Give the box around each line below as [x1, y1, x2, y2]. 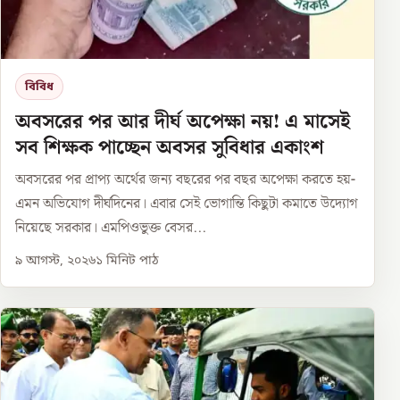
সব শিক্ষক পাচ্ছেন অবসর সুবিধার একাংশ [15, 132, 324, 164]
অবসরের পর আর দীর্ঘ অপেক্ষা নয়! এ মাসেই [15, 106, 350, 138]
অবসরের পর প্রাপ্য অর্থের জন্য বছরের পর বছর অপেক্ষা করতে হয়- [15, 169, 355, 192]
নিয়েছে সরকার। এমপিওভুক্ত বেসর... [15, 217, 206, 240]
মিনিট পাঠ [103, 253, 159, 271]
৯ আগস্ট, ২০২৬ [15, 253, 96, 271]
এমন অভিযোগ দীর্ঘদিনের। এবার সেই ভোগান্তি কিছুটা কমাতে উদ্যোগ [15, 193, 358, 216]
